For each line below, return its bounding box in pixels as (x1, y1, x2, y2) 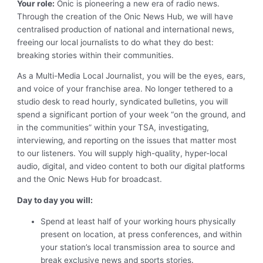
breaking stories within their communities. (17, 50, 174, 60)
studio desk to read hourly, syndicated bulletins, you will (17, 97, 228, 107)
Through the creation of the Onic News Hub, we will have (17, 11, 234, 21)
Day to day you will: (17, 195, 93, 205)
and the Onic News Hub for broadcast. (17, 174, 163, 184)
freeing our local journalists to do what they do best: (17, 37, 214, 47)
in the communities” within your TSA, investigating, (17, 123, 210, 133)
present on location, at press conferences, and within (41, 229, 242, 239)
